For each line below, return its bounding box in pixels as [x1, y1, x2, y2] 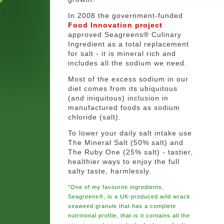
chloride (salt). [68, 112, 121, 121]
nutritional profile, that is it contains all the [68, 212, 190, 218]
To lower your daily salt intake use [68, 128, 192, 137]
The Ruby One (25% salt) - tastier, [68, 147, 193, 156]
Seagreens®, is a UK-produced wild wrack [68, 193, 190, 199]
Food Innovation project [68, 20, 162, 29]
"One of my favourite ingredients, [68, 183, 164, 190]
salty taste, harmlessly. [68, 166, 151, 175]
